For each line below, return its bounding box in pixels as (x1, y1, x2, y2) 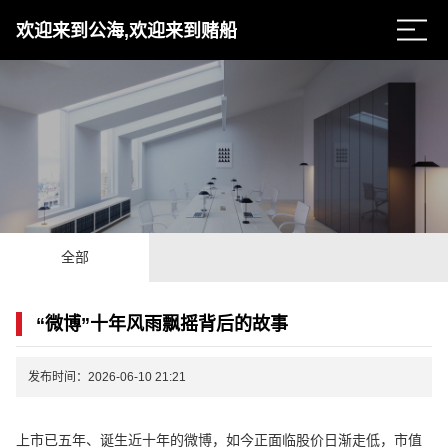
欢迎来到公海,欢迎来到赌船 (16, 21, 238, 42)
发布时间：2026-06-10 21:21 (28, 369, 187, 384)
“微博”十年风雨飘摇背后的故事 (36, 313, 289, 334)
